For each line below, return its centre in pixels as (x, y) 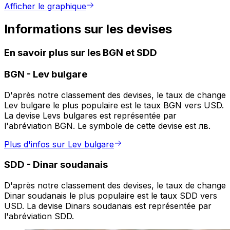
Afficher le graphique (45, 6)
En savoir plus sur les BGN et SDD (81, 53)
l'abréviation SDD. (39, 216)
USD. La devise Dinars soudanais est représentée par (108, 206)
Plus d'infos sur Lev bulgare (59, 144)
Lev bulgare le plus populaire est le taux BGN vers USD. (114, 105)
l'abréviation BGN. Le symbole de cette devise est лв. (107, 126)
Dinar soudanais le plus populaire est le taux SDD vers (111, 196)
